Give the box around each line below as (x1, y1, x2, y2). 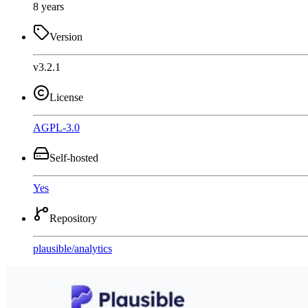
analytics (74, 242, 112, 254)
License (49, 91, 83, 103)
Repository (49, 212, 97, 224)
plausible (33, 242, 71, 254)
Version (49, 30, 82, 43)
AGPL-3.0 (33, 121, 80, 133)
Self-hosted (49, 151, 98, 164)
